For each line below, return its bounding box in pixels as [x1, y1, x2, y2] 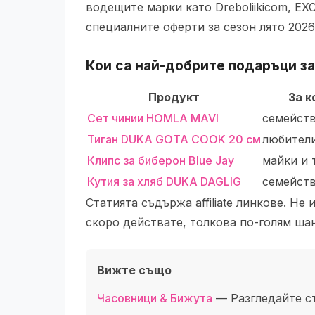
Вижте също [97, 263, 172, 277]
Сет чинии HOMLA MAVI [87, 111, 219, 125]
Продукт [148, 90, 200, 104]
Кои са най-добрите [86, 57, 229, 74]
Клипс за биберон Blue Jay [87, 153, 234, 167]
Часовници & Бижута [97, 291, 212, 305]
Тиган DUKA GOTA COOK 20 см [87, 132, 261, 146]
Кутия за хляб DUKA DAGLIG [87, 174, 241, 188]
